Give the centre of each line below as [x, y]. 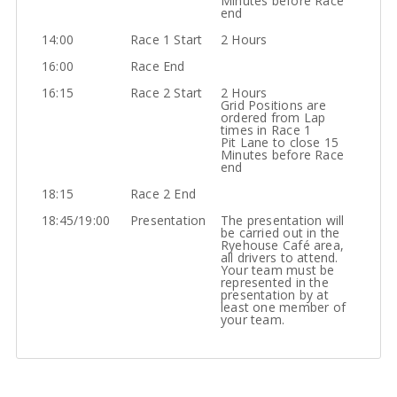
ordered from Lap [273, 118]
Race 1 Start [167, 40]
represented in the [275, 283]
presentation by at [275, 295]
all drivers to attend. [280, 258]
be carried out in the [280, 233]
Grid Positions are [273, 105]
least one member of [283, 307]
